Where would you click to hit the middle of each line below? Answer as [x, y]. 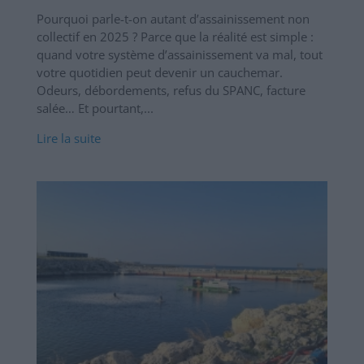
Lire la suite [68, 138]
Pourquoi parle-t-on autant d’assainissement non [173, 18]
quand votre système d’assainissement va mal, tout [179, 54]
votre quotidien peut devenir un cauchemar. [159, 72]
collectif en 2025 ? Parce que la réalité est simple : [175, 36]
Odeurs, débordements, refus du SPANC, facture [171, 90]
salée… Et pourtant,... [95, 108]
